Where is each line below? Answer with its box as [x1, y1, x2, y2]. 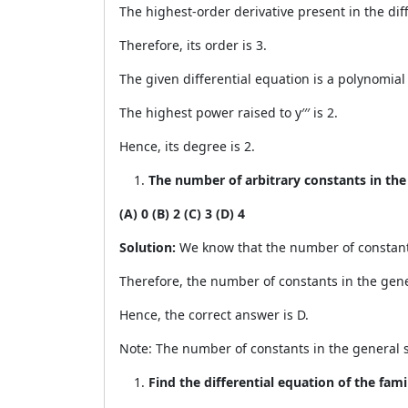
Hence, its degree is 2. [119, 138, 255, 155]
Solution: [119, 239, 179, 256]
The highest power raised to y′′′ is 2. [119, 104, 338, 121]
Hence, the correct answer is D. [119, 306, 309, 323]
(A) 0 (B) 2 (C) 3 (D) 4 [119, 205, 245, 222]
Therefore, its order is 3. [119, 36, 267, 54]
